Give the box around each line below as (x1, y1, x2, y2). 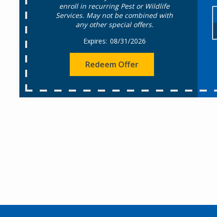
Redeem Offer (85, 59, 139, 70)
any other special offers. (75, 20, 154, 29)
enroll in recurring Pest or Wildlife (59, 1, 170, 11)
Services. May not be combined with (56, 11, 173, 20)
